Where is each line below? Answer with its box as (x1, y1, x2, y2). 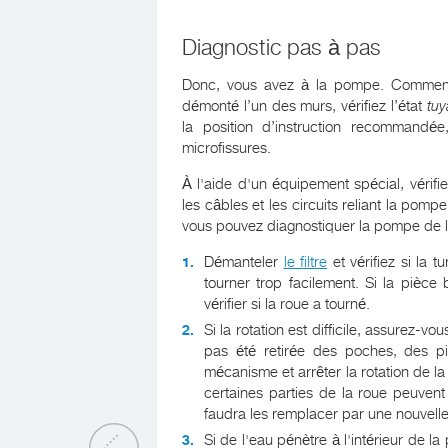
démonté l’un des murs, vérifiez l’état (182, 97, 427, 115)
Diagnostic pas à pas (182, 35, 381, 60)
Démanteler (204, 253, 284, 271)
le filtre (283, 253, 328, 271)
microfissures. (182, 139, 271, 157)
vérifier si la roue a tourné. (204, 295, 370, 313)
